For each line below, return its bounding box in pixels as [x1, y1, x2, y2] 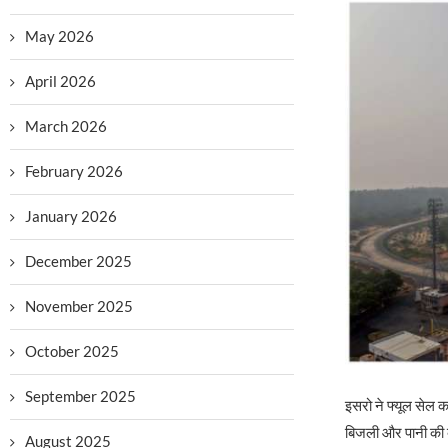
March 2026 [25, 117, 107, 135]
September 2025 [25, 387, 136, 405]
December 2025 [25, 252, 132, 270]
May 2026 [25, 27, 94, 45]
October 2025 [25, 342, 119, 360]
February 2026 [25, 162, 123, 180]
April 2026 [25, 72, 96, 90]
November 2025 [25, 297, 133, 315]
